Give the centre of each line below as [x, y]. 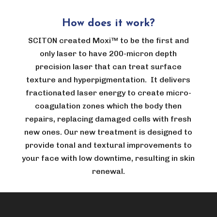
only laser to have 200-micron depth [108, 54]
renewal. [108, 171]
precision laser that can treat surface [108, 67]
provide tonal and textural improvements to [108, 145]
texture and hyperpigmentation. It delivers [108, 80]
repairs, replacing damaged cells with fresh [108, 119]
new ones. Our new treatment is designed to [108, 132]
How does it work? [108, 24]
